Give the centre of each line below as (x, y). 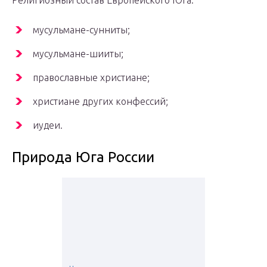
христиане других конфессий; (100, 102)
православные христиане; (91, 78)
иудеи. (48, 125)
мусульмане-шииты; (78, 54)
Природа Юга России (83, 157)
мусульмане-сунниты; (81, 30)
